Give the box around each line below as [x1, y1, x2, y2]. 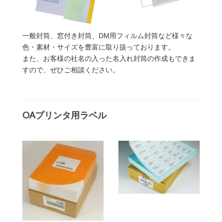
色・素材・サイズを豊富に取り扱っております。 [22, 43, 175, 51]
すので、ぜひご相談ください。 [22, 65, 119, 74]
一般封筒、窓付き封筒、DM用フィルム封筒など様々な [22, 31, 193, 40]
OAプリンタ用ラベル [22, 109, 107, 120]
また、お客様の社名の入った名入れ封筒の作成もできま [22, 54, 196, 62]
